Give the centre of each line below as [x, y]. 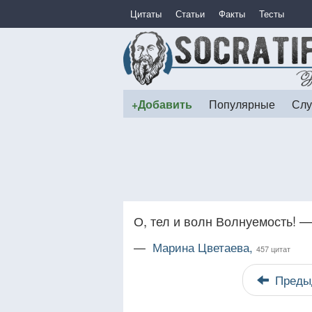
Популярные [242, 104]
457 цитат [273, 249]
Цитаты [146, 14]
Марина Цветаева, [204, 247]
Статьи [190, 14]
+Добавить [162, 104]
